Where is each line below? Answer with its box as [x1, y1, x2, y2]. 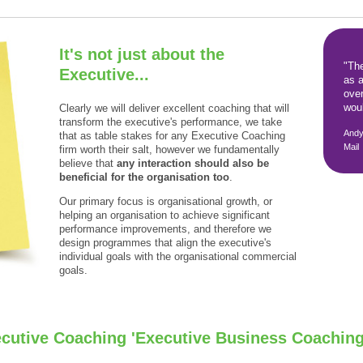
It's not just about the [59, 45, 225, 64]
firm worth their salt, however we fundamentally [59, 143, 280, 156]
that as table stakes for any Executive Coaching [59, 129, 286, 142]
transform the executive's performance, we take [59, 115, 283, 128]
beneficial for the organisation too [59, 170, 230, 183]
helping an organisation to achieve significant [59, 208, 271, 221]
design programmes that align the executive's [59, 236, 272, 249]
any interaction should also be [117, 156, 270, 169]
